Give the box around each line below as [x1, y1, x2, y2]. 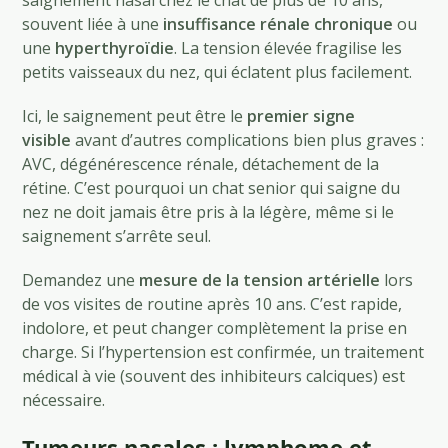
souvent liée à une [22, 12, 164, 35]
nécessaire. [22, 388, 106, 411]
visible [22, 128, 72, 151]
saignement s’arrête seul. [22, 224, 212, 247]
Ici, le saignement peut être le [22, 104, 248, 127]
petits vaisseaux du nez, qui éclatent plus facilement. [22, 60, 413, 83]
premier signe [247, 104, 356, 127]
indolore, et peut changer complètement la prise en [22, 316, 408, 339]
